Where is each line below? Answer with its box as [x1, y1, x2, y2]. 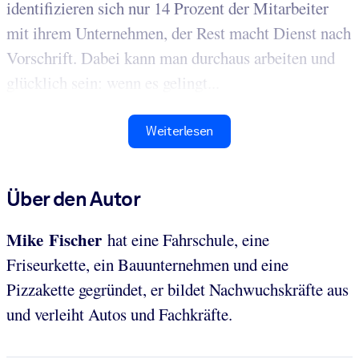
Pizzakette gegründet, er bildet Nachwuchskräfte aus [6, 278, 349, 301]
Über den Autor [6, 187, 141, 212]
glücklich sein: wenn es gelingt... [6, 71, 220, 95]
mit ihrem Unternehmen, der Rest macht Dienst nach [6, 22, 351, 45]
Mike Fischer [6, 228, 107, 252]
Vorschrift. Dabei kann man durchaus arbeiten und [6, 46, 335, 70]
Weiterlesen [146, 123, 213, 139]
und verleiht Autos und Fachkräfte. [6, 303, 232, 326]
